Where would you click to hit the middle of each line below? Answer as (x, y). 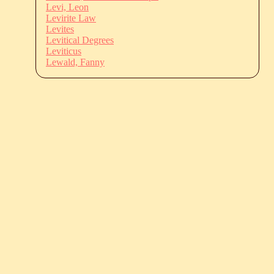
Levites (60, 29)
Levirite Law (71, 18)
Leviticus (64, 51)
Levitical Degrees (80, 40)
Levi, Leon (67, 7)
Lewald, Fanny (75, 62)
